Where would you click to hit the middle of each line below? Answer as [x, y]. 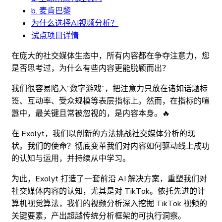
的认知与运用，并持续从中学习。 [71, 158]
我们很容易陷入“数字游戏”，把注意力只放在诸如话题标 [110, 88]
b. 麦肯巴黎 [51, 11]
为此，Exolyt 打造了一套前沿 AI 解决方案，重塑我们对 [109, 179]
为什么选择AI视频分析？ [75, 23]
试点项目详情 [55, 35]
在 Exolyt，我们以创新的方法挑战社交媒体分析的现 [103, 134]
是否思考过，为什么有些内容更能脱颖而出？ [91, 68]
